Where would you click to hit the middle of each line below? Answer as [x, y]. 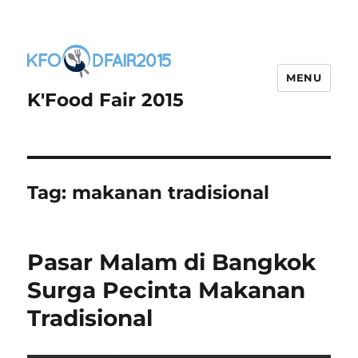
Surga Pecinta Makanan [167, 290]
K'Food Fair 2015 [106, 100]
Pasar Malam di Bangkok [172, 263]
